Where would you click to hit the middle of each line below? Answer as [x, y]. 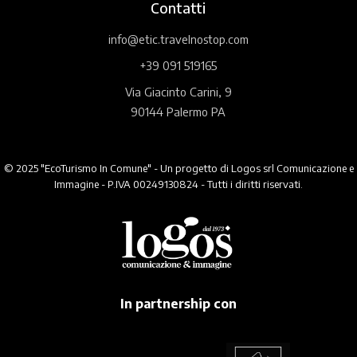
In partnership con [178, 304]
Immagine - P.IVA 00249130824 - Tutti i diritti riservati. [178, 184]
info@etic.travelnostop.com [178, 39]
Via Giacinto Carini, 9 [178, 91]
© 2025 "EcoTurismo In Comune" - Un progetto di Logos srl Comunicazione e [178, 168]
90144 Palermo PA [178, 111]
